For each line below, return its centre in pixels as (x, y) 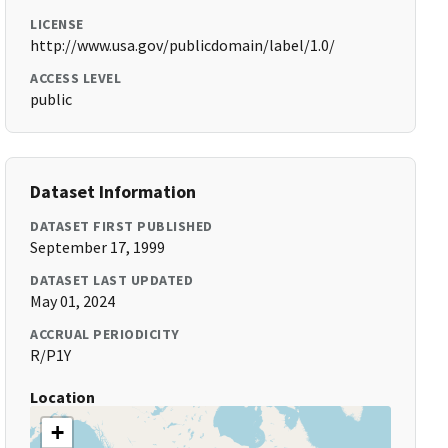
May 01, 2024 (73, 301)
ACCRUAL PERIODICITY (105, 334)
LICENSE (57, 24)
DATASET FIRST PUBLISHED (121, 226)
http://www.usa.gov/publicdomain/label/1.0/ (183, 45)
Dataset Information (113, 191)
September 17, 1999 (98, 247)
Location (63, 397)
